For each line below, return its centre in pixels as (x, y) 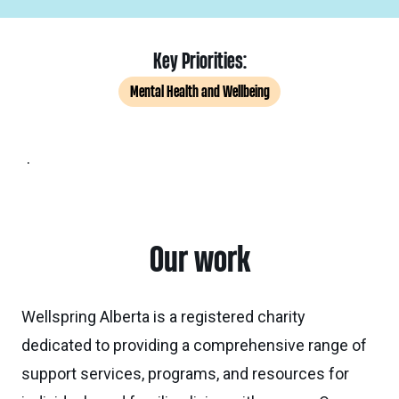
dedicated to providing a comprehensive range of (194, 345)
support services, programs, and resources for (185, 374)
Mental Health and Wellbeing (199, 92)
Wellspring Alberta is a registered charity (163, 317)
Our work (199, 260)
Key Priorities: (199, 62)
